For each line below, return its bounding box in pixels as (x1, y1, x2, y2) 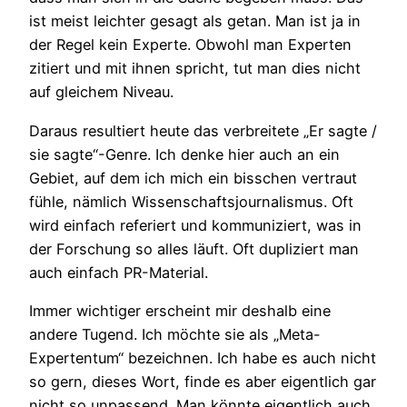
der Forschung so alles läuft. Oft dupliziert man (29, 239, 359, 258)
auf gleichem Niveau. (29, 83, 174, 102)
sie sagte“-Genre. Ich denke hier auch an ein (29, 144, 340, 164)
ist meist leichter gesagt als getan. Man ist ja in (29, 12, 361, 31)
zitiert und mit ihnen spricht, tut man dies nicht (29, 59, 361, 78)
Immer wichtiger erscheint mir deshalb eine (29, 301, 331, 320)
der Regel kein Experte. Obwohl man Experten (29, 35, 352, 55)
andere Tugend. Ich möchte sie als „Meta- (29, 324, 321, 343)
